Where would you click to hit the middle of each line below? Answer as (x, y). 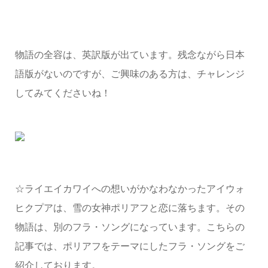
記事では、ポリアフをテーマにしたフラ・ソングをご (130, 246)
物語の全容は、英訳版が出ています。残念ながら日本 (130, 55)
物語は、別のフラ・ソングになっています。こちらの (130, 227)
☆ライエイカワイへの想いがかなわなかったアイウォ (130, 189)
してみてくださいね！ (63, 93)
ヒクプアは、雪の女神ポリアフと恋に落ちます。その (130, 208)
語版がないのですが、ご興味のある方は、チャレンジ (130, 74)
